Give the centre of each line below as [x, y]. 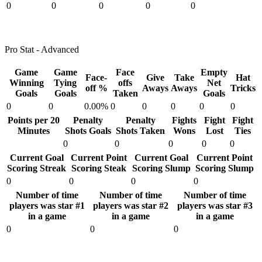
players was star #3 [215, 206]
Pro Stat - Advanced [42, 49]
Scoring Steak [99, 168]
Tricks [243, 88]
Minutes [34, 131]
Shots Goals [88, 131]
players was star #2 [131, 206]
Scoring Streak [37, 168]
